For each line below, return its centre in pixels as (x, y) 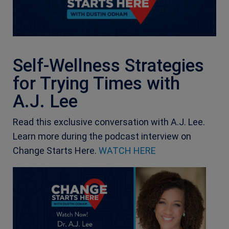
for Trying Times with (96, 84)
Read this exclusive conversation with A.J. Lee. (109, 122)
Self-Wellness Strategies (108, 66)
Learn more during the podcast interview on (102, 136)
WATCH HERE (127, 151)
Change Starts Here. (56, 151)
